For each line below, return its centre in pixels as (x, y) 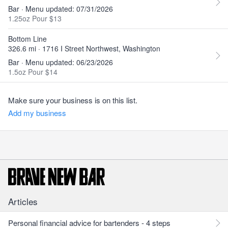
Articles (23, 201)
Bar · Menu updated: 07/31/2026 (61, 9)
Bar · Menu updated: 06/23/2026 (61, 62)
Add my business (37, 113)
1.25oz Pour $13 (35, 18)
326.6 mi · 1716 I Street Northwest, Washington (84, 48)
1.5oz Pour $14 (33, 72)
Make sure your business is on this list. (73, 100)
